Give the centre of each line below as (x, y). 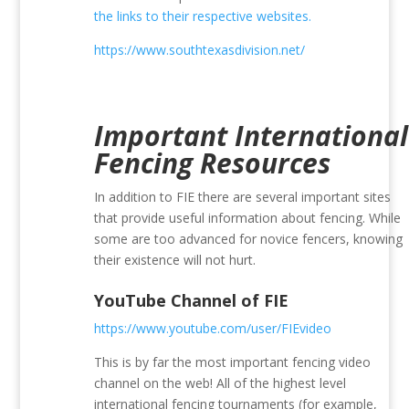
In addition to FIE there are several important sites (243, 197)
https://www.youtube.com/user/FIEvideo (213, 329)
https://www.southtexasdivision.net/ (200, 50)
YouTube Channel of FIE (192, 301)
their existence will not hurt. (175, 260)
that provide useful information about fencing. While (248, 218)
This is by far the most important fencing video (233, 362)
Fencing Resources (213, 163)
